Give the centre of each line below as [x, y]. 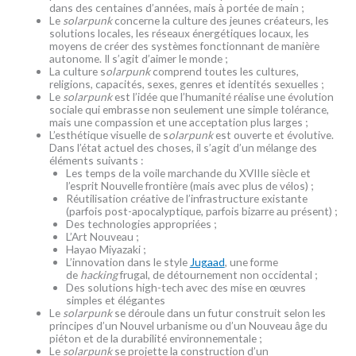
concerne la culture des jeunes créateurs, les [221, 20]
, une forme [251, 261]
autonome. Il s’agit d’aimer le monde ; [140, 58]
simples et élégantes [115, 300]
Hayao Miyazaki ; [106, 249]
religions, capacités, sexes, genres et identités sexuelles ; [188, 83]
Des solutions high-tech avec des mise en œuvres [186, 287]
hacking [100, 274]
